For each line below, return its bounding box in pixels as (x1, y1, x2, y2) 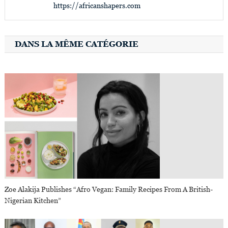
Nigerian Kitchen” (5, 196, 62, 205)
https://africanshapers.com (53, 1, 140, 10)
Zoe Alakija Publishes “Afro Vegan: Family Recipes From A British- (5, 185, 213, 193)
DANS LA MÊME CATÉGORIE (14, 39, 138, 49)
